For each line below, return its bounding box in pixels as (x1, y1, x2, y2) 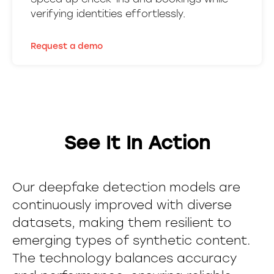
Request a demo (31, 41, 103, 51)
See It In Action (64, 131, 210, 154)
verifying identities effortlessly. (31, 8, 185, 20)
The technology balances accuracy (12, 251, 237, 265)
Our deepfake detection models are (12, 180, 240, 194)
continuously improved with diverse (12, 198, 232, 212)
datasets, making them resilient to (12, 215, 232, 230)
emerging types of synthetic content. (12, 233, 250, 248)
